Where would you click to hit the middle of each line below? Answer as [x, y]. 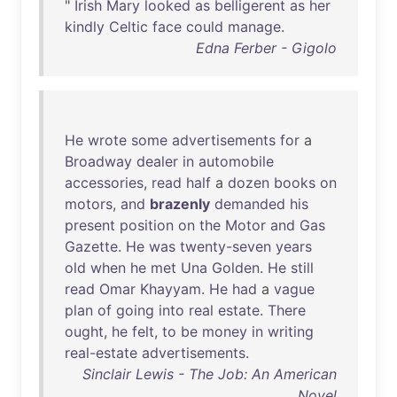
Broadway [98, 161]
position [147, 225]
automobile [236, 161]
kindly [85, 27]
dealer [157, 161]
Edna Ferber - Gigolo [266, 48]
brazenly [180, 204]
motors [89, 204]
